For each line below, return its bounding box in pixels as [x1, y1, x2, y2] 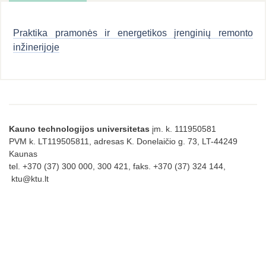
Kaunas [9, 149, 37, 159]
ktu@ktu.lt [9, 174, 49, 183]
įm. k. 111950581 [150, 124, 216, 134]
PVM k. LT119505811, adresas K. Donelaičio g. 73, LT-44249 [9, 137, 237, 146]
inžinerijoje [13, 42, 59, 52]
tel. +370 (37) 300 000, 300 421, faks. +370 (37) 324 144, [9, 161, 226, 171]
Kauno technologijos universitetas [9, 124, 150, 134]
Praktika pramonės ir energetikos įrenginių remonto [13, 28, 253, 38]
